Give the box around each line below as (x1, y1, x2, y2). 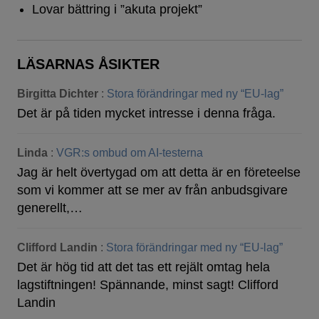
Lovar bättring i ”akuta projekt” (31, 1, 202, 16)
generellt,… (17, 201, 83, 216)
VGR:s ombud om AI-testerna (56, 146, 203, 159)
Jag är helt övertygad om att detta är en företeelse (17, 165, 300, 180)
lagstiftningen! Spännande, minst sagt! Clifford (17, 278, 278, 293)
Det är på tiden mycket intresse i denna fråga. (17, 106, 276, 121)
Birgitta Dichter (17, 87, 98, 100)
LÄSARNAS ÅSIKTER (17, 56, 159, 73)
